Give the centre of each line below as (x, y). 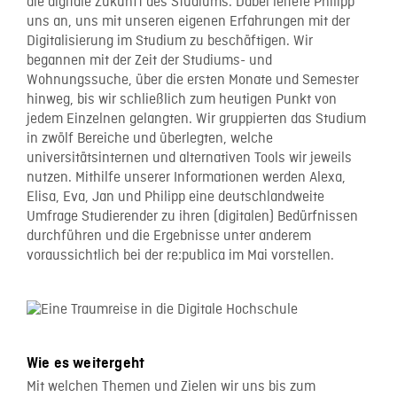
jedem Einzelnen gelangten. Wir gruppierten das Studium (196, 120)
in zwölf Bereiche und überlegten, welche (150, 139)
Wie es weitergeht (90, 363)
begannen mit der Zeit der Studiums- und (149, 61)
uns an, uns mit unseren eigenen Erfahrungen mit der (188, 22)
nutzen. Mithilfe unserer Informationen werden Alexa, (186, 178)
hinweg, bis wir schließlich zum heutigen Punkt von (182, 100)
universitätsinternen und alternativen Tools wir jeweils (189, 159)
